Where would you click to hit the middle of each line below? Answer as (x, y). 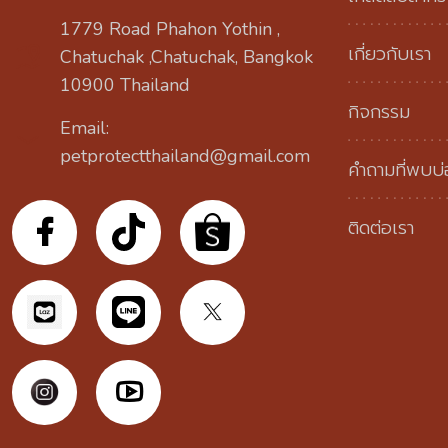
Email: (84, 128)
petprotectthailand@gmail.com (185, 156)
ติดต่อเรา (381, 228)
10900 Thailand (125, 85)
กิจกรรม (379, 112)
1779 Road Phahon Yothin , (170, 29)
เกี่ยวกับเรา (389, 54)
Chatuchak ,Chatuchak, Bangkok (186, 57)
